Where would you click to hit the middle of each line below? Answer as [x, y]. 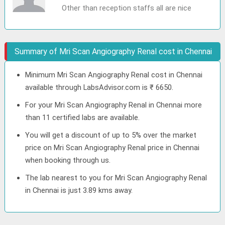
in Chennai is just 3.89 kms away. [79, 190]
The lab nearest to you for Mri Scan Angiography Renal [116, 178]
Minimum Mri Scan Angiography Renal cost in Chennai [114, 75]
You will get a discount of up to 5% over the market [111, 135]
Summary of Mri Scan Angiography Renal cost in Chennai [114, 51]
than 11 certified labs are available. [83, 118]
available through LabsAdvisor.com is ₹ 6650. [99, 87]
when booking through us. [68, 160]
